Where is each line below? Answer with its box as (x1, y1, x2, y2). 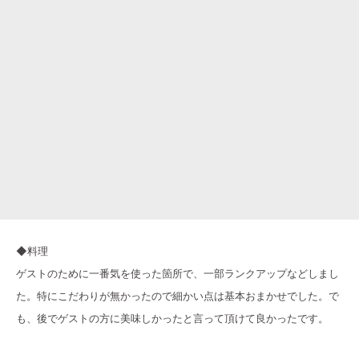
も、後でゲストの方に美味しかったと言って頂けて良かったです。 (16, 311, 329, 326)
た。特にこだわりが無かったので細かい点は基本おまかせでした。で (16, 288, 339, 304)
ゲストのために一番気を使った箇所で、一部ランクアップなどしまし (16, 266, 339, 281)
